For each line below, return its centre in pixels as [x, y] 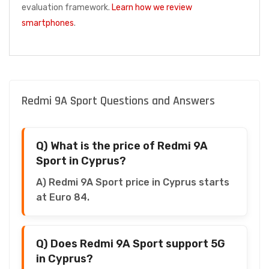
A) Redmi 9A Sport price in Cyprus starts [133, 182]
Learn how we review [152, 7]
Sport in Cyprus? [81, 161]
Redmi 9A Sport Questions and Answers [118, 101]
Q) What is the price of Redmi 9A [122, 146]
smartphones [48, 23]
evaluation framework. [67, 7]
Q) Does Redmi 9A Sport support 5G [131, 243]
